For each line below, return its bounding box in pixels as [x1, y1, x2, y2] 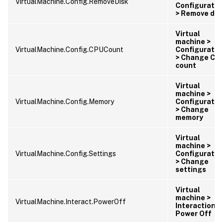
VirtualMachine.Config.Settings [15, 149, 116, 158]
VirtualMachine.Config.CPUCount [15, 45, 123, 54]
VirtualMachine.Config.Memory [15, 97, 114, 106]
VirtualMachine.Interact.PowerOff [15, 197, 126, 206]
